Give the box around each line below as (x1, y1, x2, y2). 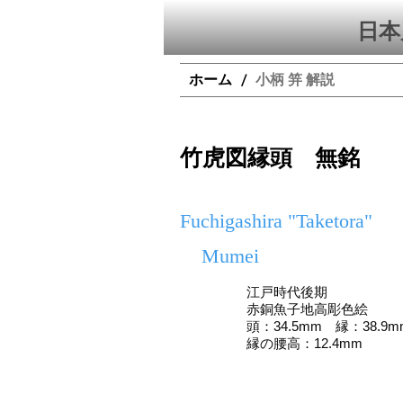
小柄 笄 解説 (255, 70, 335, 88)
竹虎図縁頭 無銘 (180, 146, 360, 170)
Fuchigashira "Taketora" (180, 210, 372, 232)
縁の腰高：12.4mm (246, 336, 363, 351)
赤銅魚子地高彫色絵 (246, 301, 368, 317)
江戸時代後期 (246, 284, 327, 300)
